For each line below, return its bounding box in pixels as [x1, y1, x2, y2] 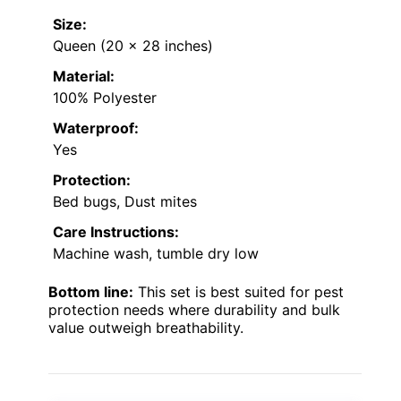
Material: [53, 67, 115, 86]
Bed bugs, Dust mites [53, 192, 197, 211]
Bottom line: [48, 283, 133, 302]
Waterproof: [53, 119, 139, 138]
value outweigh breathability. [48, 319, 243, 337]
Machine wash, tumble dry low [53, 244, 259, 263]
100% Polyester [53, 89, 157, 107]
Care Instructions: [53, 223, 179, 242]
